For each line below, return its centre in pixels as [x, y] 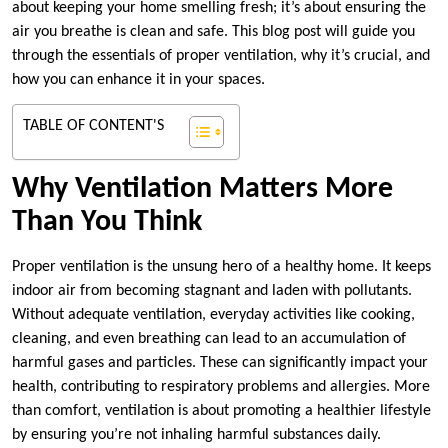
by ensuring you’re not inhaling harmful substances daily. [196, 435]
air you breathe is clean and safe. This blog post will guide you [213, 32]
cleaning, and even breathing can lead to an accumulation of [209, 339]
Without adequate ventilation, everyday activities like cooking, [213, 315]
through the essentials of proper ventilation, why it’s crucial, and [221, 56]
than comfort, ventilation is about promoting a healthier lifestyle [221, 411]
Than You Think [107, 223]
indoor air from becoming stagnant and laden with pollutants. [212, 291]
